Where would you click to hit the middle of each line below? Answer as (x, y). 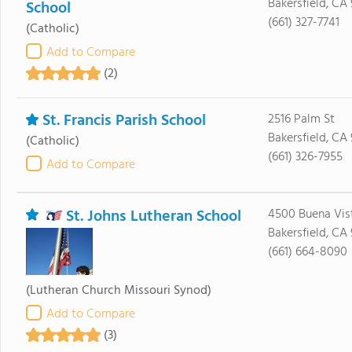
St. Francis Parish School (124, 121)
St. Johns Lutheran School (153, 217)
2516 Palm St (301, 119)
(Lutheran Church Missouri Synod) (118, 291)
